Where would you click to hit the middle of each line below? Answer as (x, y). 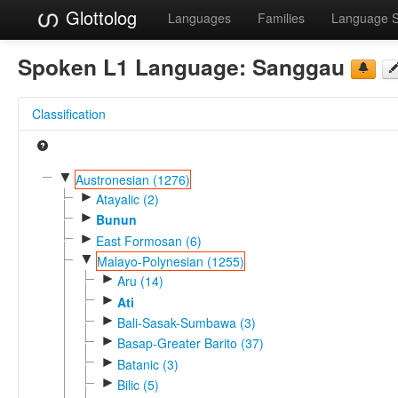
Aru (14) (140, 281)
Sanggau (298, 66)
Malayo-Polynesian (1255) (170, 261)
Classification (69, 113)
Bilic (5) (138, 384)
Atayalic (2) (127, 199)
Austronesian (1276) (132, 179)
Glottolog (99, 17)
